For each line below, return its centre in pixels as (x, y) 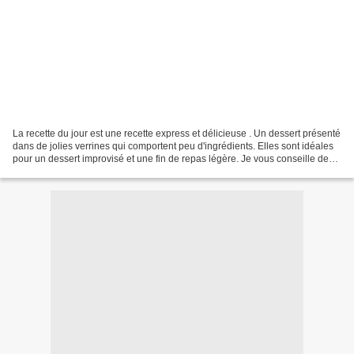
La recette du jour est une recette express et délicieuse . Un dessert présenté (177, 133)
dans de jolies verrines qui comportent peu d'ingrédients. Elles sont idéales (173, 146)
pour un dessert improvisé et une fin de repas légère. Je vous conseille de (171, 158)
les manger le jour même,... (71, 171)
